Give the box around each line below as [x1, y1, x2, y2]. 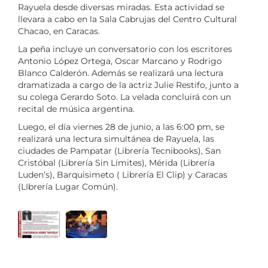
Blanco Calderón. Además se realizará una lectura [18, 67, 223, 78]
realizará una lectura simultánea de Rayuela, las [18, 133, 214, 144]
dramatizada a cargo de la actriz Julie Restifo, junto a [18, 79, 239, 90]
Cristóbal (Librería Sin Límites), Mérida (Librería [18, 157, 215, 168]
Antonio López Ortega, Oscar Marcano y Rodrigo [18, 55, 222, 66]
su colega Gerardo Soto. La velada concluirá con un [18, 91, 231, 102]
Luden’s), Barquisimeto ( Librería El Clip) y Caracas [18, 169, 227, 180]
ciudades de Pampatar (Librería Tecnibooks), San [18, 145, 221, 156]
